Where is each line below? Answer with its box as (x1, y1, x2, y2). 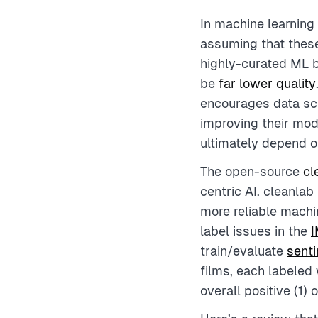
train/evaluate (200, 243, 287, 258)
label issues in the (200, 224, 311, 238)
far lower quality (219, 76, 316, 91)
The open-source (200, 164, 303, 179)
